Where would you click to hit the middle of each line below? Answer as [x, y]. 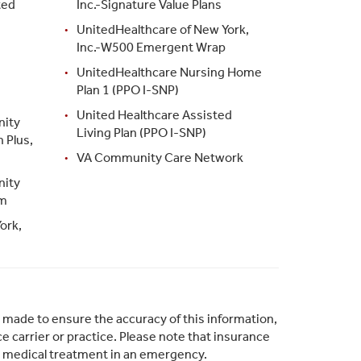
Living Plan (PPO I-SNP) [142, 132]
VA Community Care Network [160, 157]
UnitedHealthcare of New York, [163, 29]
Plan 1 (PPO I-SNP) [128, 89]
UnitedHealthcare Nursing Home [170, 72]
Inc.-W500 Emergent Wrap [151, 47]
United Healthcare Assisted [155, 114]
